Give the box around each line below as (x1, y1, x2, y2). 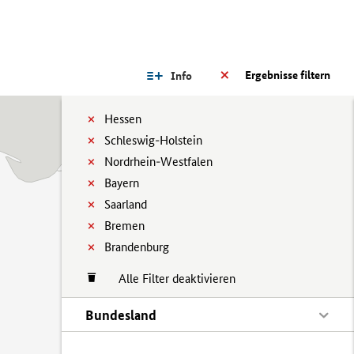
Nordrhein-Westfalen (104, 154, 213, 169)
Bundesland (85, 307, 156, 323)
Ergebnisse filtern (245, 68, 330, 82)
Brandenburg (104, 239, 169, 254)
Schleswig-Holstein (104, 133, 202, 148)
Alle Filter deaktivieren (103, 271, 235, 286)
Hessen (104, 111, 141, 126)
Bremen (104, 218, 145, 233)
